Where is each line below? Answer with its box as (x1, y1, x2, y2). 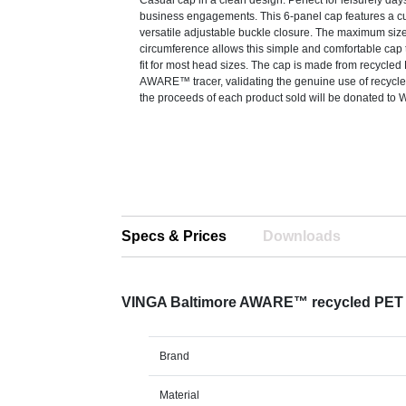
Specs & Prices (121, 228, 227, 244)
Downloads (263, 228, 342, 244)
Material (159, 389, 200, 401)
